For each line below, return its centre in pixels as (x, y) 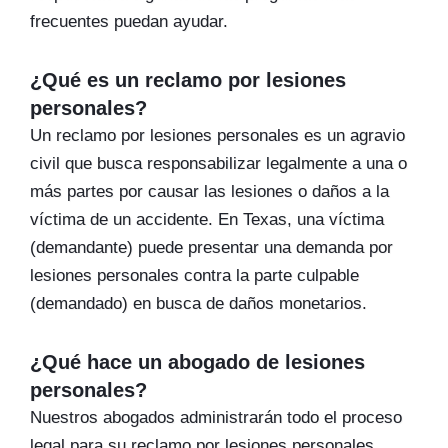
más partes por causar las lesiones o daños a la (209, 191)
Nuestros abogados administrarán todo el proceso (216, 417)
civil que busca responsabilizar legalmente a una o (218, 163)
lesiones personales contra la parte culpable (194, 275)
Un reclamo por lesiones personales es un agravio (217, 135)
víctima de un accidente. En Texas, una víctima (207, 219)
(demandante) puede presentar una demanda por (211, 247)
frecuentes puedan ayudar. (129, 21)
